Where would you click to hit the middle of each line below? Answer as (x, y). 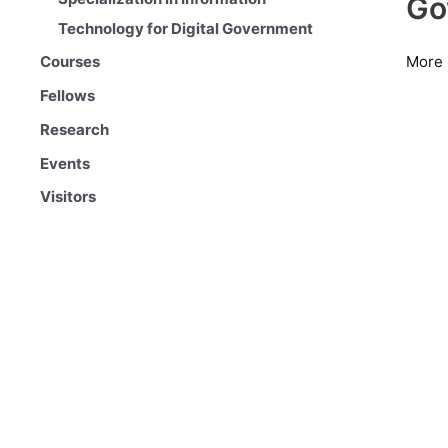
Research (74, 129)
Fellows (67, 96)
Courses (70, 62)
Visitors (68, 197)
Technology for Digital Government (185, 28)
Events (65, 163)
